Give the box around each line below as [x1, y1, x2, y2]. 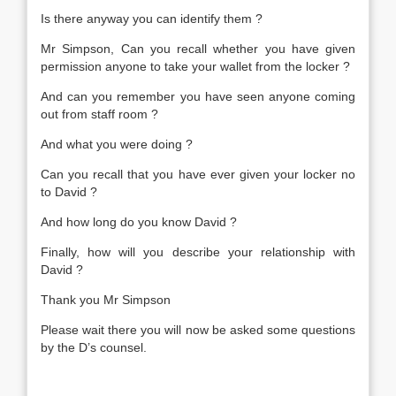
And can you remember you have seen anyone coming [41, 89, 355, 103]
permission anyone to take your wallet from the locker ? [41, 59, 350, 73]
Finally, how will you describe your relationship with [41, 245, 355, 259]
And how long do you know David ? [41, 215, 237, 229]
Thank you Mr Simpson [41, 293, 171, 307]
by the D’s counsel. [41, 340, 147, 354]
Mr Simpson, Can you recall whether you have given [41, 42, 355, 56]
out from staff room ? [41, 107, 158, 121]
